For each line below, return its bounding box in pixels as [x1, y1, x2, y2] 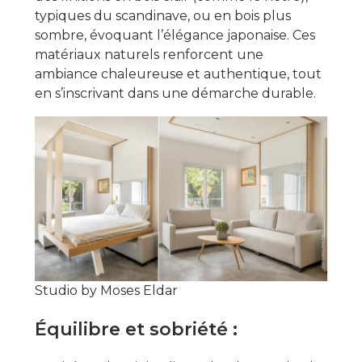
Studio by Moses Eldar [34, 282, 178, 298]
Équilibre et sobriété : [34, 318, 238, 340]
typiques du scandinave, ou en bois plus [34, 7, 291, 23]
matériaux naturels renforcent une [34, 46, 263, 62]
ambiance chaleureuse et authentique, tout [34, 65, 322, 82]
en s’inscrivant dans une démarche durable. [34, 85, 316, 101]
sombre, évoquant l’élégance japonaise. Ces [34, 27, 315, 43]
